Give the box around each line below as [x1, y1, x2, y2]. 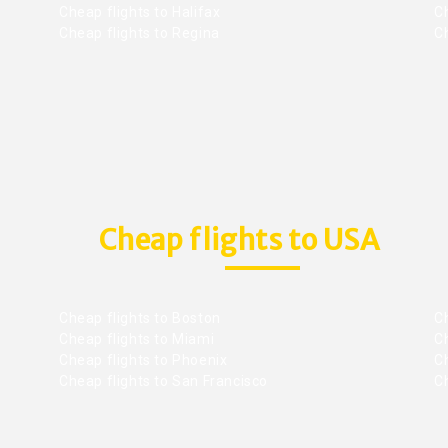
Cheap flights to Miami [59, 330, 215, 347]
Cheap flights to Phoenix [59, 351, 228, 368]
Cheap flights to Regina [59, 25, 220, 42]
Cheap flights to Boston [59, 309, 221, 326]
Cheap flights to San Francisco [59, 372, 268, 389]
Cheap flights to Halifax [59, 4, 221, 21]
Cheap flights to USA [98, 222, 380, 259]
